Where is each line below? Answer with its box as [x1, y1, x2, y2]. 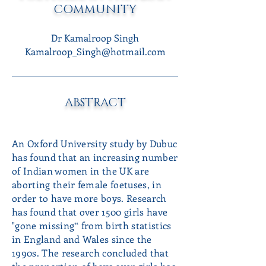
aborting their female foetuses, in [12, 178, 161, 191]
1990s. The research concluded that [12, 246, 169, 259]
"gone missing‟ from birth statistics [12, 219, 172, 232]
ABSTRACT [64, 95, 126, 110]
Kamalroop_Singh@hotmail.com [24, 45, 166, 58]
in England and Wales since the [12, 233, 152, 245]
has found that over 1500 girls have [12, 205, 168, 218]
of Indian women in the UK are [12, 164, 150, 177]
